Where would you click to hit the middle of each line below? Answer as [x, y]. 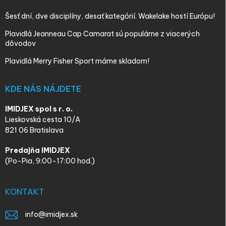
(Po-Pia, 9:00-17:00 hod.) [50, 161]
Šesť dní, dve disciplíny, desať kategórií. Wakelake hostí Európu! [110, 16]
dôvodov [20, 44]
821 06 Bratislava [34, 130]
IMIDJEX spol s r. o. [39, 109]
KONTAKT [25, 192]
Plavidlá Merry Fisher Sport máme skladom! [77, 61]
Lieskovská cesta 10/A [43, 120]
